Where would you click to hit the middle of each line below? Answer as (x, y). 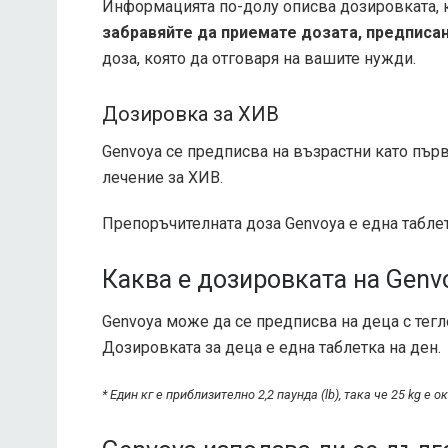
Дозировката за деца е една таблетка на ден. (271, 348)
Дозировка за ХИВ (190, 113)
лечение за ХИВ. (162, 177)
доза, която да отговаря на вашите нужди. (259, 59)
